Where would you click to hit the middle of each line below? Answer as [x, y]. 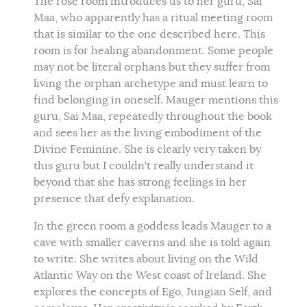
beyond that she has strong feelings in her [140, 183]
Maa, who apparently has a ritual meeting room [153, 18]
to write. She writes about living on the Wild [146, 259]
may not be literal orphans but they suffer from [152, 67]
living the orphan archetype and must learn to [151, 84]
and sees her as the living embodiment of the [148, 133]
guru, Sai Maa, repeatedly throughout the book [153, 117]
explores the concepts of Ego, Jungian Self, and [153, 292]
